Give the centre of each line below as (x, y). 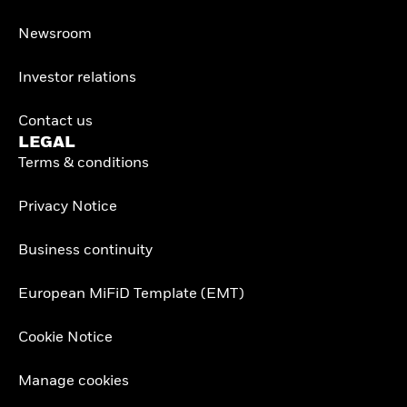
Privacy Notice (68, 208)
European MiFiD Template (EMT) (131, 295)
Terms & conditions (84, 164)
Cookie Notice (65, 338)
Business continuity (85, 251)
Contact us (55, 122)
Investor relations (77, 79)
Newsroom (55, 35)
